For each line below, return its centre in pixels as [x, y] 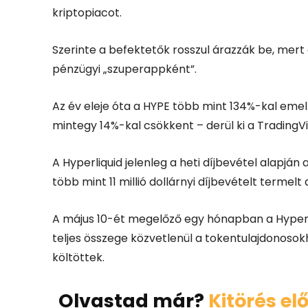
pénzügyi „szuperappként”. [124, 69]
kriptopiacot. [87, 12]
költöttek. [78, 257]
